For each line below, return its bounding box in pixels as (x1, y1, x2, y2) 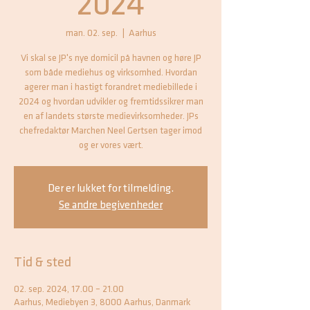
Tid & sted (14, 256, 71, 268)
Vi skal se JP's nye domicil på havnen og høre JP (20, 53, 201, 62)
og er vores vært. (78, 140, 143, 149)
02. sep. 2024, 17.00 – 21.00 (14, 284, 124, 293)
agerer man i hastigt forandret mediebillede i (24, 82, 197, 91)
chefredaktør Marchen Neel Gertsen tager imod (19, 126, 202, 135)
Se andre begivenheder (59, 200, 163, 210)
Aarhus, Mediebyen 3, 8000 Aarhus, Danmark (14, 298, 190, 307)
